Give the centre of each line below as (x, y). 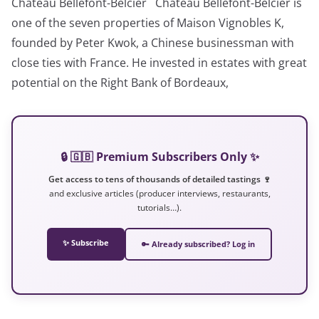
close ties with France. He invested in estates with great (159, 62)
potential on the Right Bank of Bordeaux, (120, 82)
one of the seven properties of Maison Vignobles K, (148, 22)
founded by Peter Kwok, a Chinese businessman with (153, 42)
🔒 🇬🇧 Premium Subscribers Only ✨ (159, 156)
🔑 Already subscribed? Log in (198, 244)
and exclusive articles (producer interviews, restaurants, (159, 193)
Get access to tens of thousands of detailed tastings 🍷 (159, 179)
